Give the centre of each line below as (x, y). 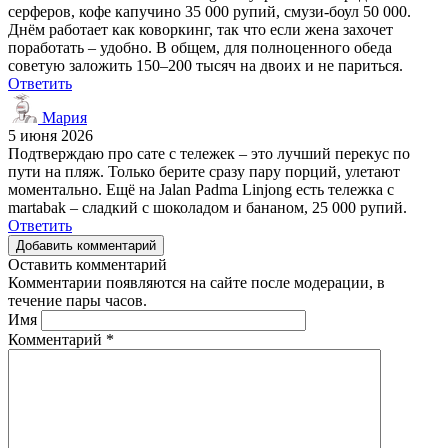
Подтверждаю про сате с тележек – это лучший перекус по (209, 153)
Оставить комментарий (87, 264)
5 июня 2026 (50, 135)
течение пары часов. (77, 300)
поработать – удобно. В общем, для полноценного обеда (200, 47)
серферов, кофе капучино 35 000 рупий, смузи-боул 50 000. (209, 11)
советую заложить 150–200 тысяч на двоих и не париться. (205, 65)
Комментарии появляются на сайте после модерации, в (196, 282)
